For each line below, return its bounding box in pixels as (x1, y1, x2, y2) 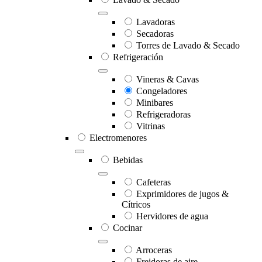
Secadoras (136, 29, 174, 39)
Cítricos (122, 199, 150, 210)
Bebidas (113, 155, 143, 166)
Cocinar (113, 223, 142, 233)
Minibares (136, 98, 173, 108)
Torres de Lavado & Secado (136, 40, 240, 51)
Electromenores (89, 133, 147, 143)
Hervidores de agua (136, 211, 208, 222)
